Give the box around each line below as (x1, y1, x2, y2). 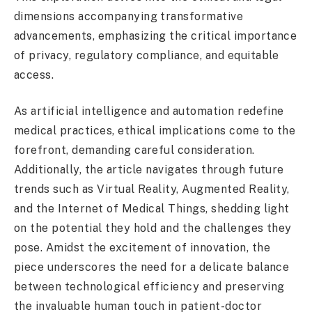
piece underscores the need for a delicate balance (14, 260, 290, 274)
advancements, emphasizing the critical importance (14, 29, 297, 42)
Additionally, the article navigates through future (14, 163, 284, 177)
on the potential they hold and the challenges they (14, 221, 292, 235)
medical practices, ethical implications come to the (14, 124, 296, 138)
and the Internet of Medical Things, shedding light (14, 202, 290, 216)
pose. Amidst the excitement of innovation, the (14, 241, 270, 255)
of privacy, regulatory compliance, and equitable (14, 48, 279, 62)
